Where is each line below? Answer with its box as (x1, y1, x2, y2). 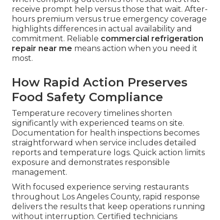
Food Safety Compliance (12, 90, 163, 105)
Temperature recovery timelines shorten (12, 109, 172, 118)
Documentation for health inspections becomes (12, 128, 199, 138)
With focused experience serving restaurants (12, 182, 189, 192)
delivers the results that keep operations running (12, 202, 205, 212)
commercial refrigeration (101, 34, 203, 44)
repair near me (12, 44, 72, 54)
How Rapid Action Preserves (12, 75, 188, 90)
